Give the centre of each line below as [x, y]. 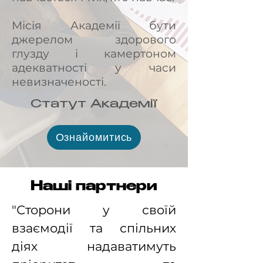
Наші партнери [94, 187]
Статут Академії [94, 105]
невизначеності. [59, 82]
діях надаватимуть [94, 246]
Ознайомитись [94, 137]
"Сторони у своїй [94, 210]
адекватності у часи [94, 68]
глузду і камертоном [94, 54]
